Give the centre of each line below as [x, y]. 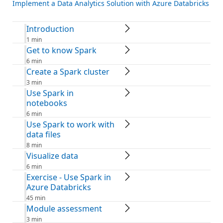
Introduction [50, 29]
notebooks [47, 103]
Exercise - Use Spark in [69, 177]
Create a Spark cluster [68, 71]
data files [44, 134]
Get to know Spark [61, 50]
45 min [36, 198]
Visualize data [52, 156]
